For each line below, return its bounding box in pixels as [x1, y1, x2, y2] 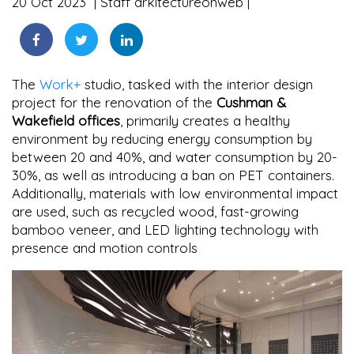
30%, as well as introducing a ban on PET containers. [12, 167, 334, 184]
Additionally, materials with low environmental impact [12, 185, 338, 202]
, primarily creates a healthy [120, 112, 290, 130]
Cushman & [217, 94, 286, 111]
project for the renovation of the [12, 94, 217, 111]
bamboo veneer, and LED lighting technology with [12, 221, 318, 239]
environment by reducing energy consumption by [12, 130, 312, 148]
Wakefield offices [12, 112, 120, 130]
